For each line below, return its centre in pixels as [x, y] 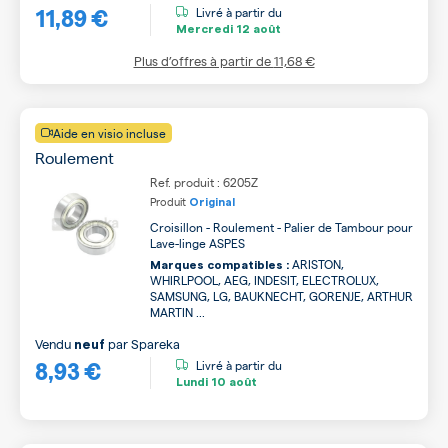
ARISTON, [316, 264]
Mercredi [204, 28]
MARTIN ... [177, 312]
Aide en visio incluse [109, 133]
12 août [257, 28]
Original [212, 202]
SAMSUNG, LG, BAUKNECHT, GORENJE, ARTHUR [281, 296]
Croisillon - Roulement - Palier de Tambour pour [281, 227]
